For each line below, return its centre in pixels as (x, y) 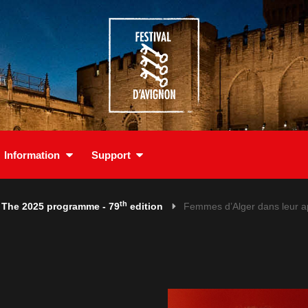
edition (145, 206)
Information (32, 155)
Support (111, 155)
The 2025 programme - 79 (60, 206)
